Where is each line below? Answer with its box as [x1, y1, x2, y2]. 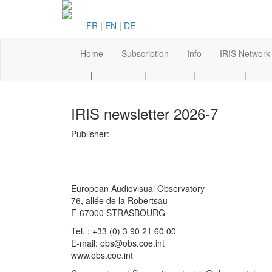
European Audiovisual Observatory [71, 182, 205, 194]
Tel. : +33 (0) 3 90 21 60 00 [71, 225, 176, 237]
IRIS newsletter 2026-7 [71, 103, 218, 124]
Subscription [121, 47, 169, 59]
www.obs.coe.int [71, 249, 133, 261]
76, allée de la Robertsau [71, 194, 168, 206]
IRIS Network [220, 47, 270, 59]
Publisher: [71, 127, 109, 140]
